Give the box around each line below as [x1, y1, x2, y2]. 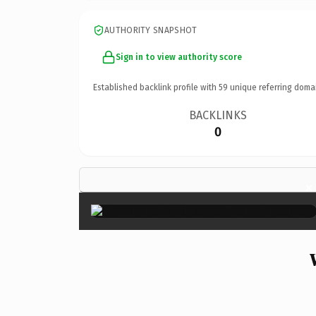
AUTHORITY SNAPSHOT [104, 25, 197, 35]
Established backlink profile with [93, 82, 219, 92]
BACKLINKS [189, 108, 248, 122]
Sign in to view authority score [116, 51, 242, 62]
